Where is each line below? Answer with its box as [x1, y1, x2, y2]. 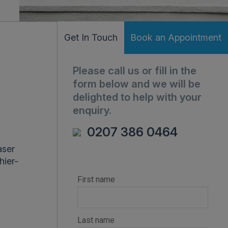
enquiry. [73, 104, 111, 117]
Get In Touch [64, 32, 118, 43]
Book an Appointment [130, 32, 222, 43]
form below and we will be [73, 78, 201, 90]
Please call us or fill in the [73, 65, 196, 77]
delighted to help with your [73, 91, 202, 103]
